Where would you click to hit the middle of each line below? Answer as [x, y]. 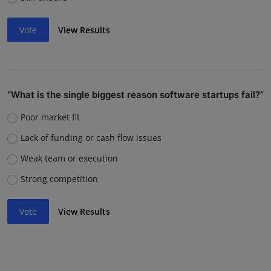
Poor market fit [50, 117]
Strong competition [59, 179]
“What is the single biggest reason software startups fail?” [135, 95]
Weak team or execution [69, 158]
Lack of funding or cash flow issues [91, 138]
